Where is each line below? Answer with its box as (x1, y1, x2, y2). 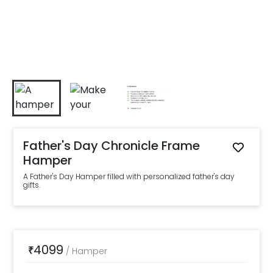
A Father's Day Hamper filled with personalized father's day (23, 171, 235, 182)
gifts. (23, 180, 41, 190)
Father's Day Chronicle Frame (23, 137, 200, 154)
